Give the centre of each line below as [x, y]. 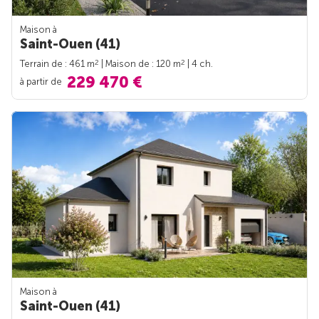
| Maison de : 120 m [140, 64]
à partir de [42, 82]
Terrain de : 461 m [57, 64]
